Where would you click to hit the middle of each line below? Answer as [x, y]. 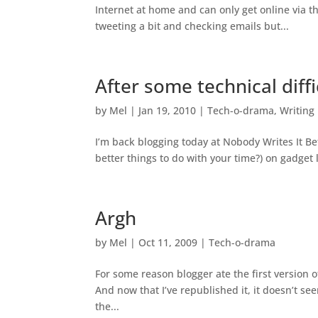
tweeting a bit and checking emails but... [192, 26]
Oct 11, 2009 [168, 242]
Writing [297, 110]
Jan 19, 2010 [168, 110]
